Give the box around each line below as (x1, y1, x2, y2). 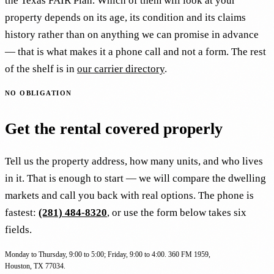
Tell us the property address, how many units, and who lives (5, 155, 263, 168)
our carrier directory (77, 62, 165, 75)
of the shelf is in (5, 62, 77, 75)
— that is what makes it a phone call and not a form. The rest (5, 45, 266, 57)
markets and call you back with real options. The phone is (5, 190, 254, 202)
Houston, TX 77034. (5, 262, 65, 270)
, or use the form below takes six (107, 207, 246, 219)
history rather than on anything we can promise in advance (5, 28, 259, 40)
